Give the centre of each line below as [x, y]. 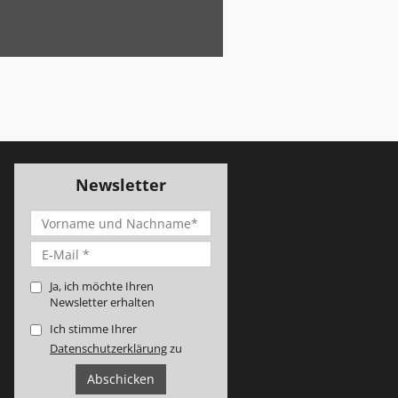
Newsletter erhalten [102, 302]
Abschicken [121, 379]
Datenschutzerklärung [108, 348]
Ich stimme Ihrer [93, 329]
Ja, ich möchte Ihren [102, 286]
